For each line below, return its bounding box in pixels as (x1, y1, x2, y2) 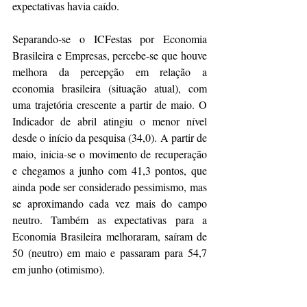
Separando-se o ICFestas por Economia (12, 31, 207, 46)
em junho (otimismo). (12, 261, 105, 276)
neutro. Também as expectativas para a (12, 212, 207, 227)
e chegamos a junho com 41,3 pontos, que (12, 162, 207, 177)
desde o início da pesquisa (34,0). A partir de (12, 130, 207, 145)
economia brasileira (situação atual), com (12, 80, 207, 95)
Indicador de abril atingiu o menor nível (12, 113, 207, 128)
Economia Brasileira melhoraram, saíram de (12, 228, 207, 243)
